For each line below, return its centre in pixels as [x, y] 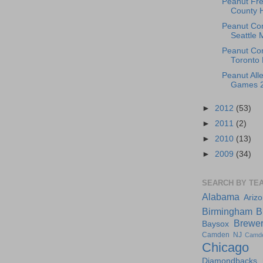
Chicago [225, 247]
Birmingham [227, 211]
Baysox [215, 224]
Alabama [221, 196]
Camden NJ [222, 235]
